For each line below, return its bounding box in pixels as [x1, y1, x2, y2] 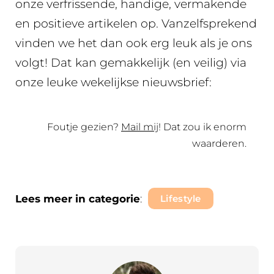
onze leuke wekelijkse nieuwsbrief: [15, 75, 212, 89]
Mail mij [121, 121, 158, 133]
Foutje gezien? [47, 121, 121, 133]
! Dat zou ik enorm [158, 121, 246, 133]
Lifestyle [160, 193, 201, 204]
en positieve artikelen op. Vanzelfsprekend [15, 16, 257, 31]
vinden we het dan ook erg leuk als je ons [15, 35, 252, 50]
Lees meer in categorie [15, 192, 140, 205]
